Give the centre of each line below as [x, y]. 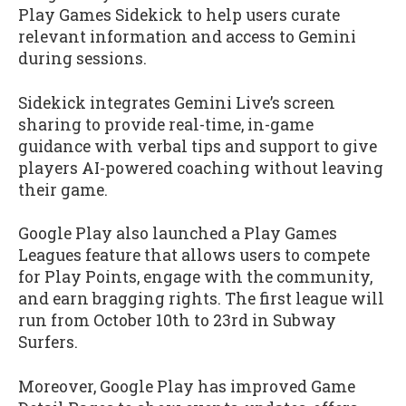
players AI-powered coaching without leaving [201, 168]
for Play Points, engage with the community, [195, 277]
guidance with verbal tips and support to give [198, 146]
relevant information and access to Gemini [187, 37]
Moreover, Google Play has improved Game [187, 387]
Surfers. [48, 343]
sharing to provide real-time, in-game [166, 124]
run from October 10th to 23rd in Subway [177, 321]
